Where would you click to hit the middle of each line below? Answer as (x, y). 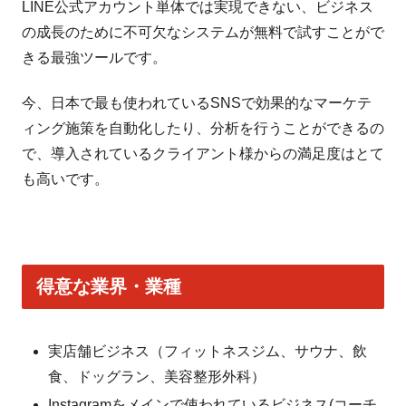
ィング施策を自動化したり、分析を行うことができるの (203, 129)
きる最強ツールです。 (94, 57)
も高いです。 (65, 179)
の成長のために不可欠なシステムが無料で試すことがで (203, 32)
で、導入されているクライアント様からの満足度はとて (203, 154)
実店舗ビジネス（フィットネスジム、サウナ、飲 (208, 351)
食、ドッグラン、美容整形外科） (157, 376)
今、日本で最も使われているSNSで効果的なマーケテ (197, 103)
